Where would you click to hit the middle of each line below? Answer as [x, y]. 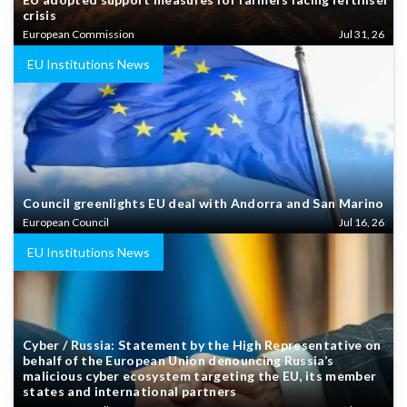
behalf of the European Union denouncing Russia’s [179, 360]
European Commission [79, 34]
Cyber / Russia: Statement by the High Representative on [202, 344]
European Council [66, 222]
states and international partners [130, 391]
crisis [40, 15]
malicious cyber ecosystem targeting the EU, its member [200, 375]
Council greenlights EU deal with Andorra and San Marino [203, 203]
